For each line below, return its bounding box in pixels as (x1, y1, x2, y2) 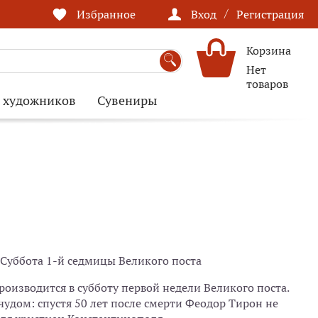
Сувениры (97, 92, 157, 109)
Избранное (77, 6, 136, 21)
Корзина (246, 43, 292, 57)
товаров (246, 76, 289, 91)
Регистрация (236, 6, 304, 21)
